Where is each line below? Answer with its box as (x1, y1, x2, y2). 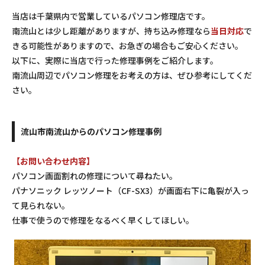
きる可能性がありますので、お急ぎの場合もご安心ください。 (12, 39, 243, 51)
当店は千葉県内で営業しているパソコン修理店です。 (12, 9, 210, 22)
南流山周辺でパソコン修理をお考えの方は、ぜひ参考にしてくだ (12, 69, 252, 81)
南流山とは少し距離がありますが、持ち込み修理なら (12, 24, 211, 37)
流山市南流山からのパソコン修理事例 (21, 125, 161, 137)
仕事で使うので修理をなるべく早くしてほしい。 (12, 214, 194, 226)
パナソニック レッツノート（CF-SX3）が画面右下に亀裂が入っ (12, 184, 249, 196)
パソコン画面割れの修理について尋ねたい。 (12, 169, 177, 182)
